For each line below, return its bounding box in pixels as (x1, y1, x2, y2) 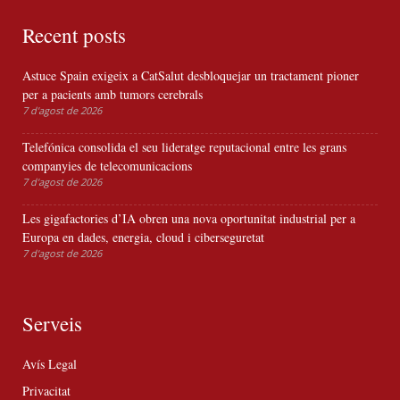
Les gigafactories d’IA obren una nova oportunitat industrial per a (22, 210, 355, 228)
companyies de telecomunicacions (22, 157, 192, 175)
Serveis (22, 310, 82, 337)
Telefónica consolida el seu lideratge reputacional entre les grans (22, 138, 346, 156)
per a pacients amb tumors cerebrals (22, 86, 203, 104)
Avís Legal (22, 355, 77, 373)
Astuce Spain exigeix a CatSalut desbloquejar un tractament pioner (22, 67, 359, 85)
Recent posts (22, 21, 126, 49)
